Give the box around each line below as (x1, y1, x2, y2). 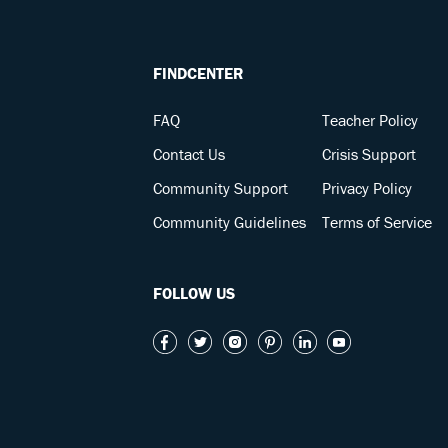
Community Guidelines (153, 212, 307, 232)
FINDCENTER (153, 63, 245, 83)
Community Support (153, 178, 289, 198)
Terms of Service (322, 212, 433, 232)
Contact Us (153, 144, 226, 164)
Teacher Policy (322, 110, 419, 130)
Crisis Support (322, 144, 417, 164)
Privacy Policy (322, 178, 413, 198)
